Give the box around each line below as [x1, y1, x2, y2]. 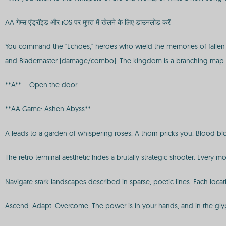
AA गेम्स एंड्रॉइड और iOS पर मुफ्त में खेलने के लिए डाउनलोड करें [5, 18, 171, 27]
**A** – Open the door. [5, 80, 79, 89]
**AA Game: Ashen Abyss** [5, 104, 91, 114]
